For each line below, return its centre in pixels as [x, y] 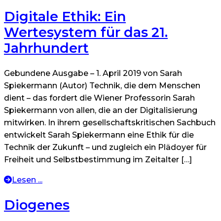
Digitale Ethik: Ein [65, 16]
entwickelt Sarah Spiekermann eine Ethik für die [99, 135]
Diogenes [37, 205]
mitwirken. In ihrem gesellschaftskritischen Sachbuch [110, 123]
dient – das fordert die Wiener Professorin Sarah [99, 98]
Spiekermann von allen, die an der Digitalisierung [101, 110]
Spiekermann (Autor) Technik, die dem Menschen [102, 86]
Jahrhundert [46, 48]
